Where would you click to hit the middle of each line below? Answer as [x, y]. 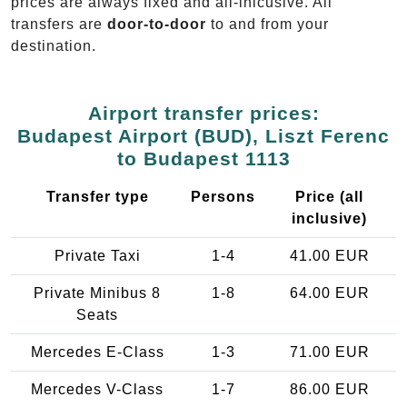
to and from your [268, 24]
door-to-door [157, 24]
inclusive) [329, 218]
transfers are [59, 24]
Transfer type [97, 196]
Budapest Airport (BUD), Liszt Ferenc [203, 135]
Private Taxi [97, 255]
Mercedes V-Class [97, 389]
